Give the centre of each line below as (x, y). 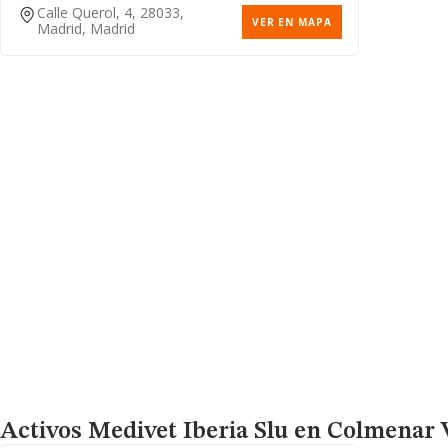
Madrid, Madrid (86, 28)
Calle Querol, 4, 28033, (110, 12)
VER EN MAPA (291, 22)
